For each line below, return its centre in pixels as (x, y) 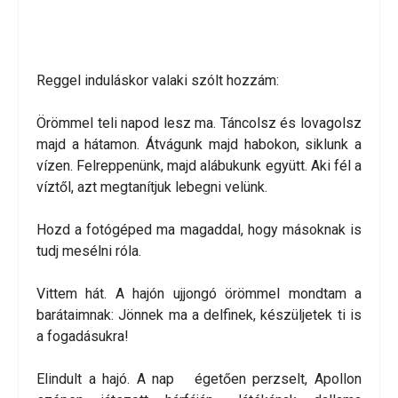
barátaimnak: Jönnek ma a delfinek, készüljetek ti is (199, 315)
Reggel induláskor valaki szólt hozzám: (158, 81)
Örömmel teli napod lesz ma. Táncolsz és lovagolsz (199, 123)
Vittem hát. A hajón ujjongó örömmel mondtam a (199, 294)
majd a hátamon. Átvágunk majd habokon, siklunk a (199, 145)
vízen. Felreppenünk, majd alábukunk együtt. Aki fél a (199, 166)
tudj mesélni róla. (89, 251)
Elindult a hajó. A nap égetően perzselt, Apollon (199, 379)
